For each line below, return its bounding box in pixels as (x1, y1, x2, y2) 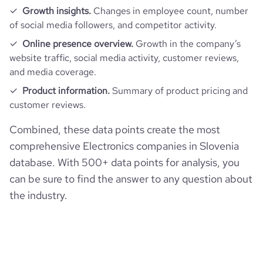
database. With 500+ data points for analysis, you (9, 156, 240, 169)
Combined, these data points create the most (9, 123, 220, 136)
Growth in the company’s (133, 38, 241, 50)
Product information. (22, 85, 110, 97)
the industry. (9, 188, 68, 202)
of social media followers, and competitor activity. (9, 19, 217, 31)
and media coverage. (9, 66, 96, 78)
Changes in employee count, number (91, 5, 248, 17)
